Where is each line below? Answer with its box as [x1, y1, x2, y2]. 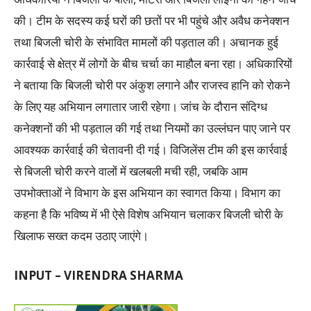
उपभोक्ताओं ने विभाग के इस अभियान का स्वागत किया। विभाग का [14, 184, 280, 201]
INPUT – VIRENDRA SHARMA [14, 267, 183, 283]
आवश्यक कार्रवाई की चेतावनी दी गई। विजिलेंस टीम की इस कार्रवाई [14, 141, 287, 158]
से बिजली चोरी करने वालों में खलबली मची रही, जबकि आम [14, 162, 248, 179]
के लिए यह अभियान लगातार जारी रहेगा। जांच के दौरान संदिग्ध [14, 98, 267, 115]
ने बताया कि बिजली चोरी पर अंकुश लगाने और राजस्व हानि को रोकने [14, 76, 290, 93]
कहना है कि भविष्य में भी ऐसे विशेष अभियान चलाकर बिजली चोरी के [14, 205, 283, 222]
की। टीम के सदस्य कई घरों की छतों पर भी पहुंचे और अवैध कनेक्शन [14, 12, 289, 28]
